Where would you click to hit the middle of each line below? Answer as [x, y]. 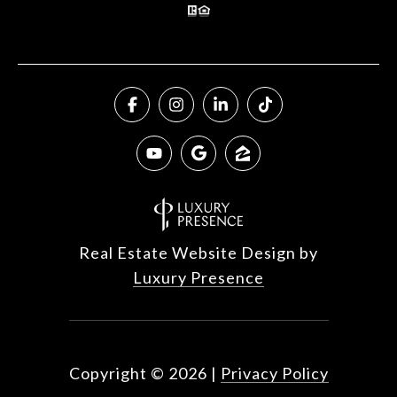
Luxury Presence [198, 277]
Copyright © [117, 373]
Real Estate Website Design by [198, 252]
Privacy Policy [274, 373]
